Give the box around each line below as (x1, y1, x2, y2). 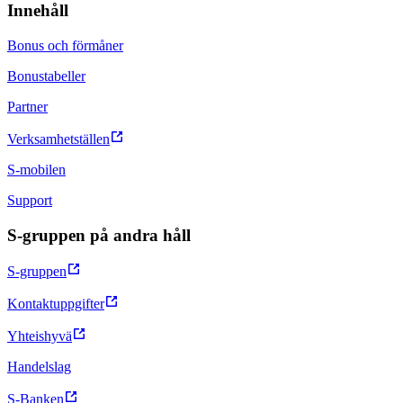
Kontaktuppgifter (7, 296, 104, 312)
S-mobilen (7, 162, 66, 178)
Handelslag (7, 359, 71, 375)
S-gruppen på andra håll (7, 225, 191, 245)
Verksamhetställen (7, 131, 110, 148)
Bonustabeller (7, 68, 85, 85)
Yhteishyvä (7, 328, 72, 345)
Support (7, 193, 52, 209)
